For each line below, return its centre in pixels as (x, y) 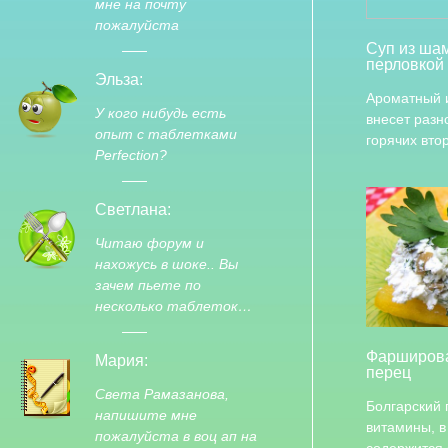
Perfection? (131, 155)
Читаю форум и (149, 243)
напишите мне (146, 415)
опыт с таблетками (166, 134)
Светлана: (133, 209)
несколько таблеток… (173, 306)
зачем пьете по (148, 285)
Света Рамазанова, (162, 394)
